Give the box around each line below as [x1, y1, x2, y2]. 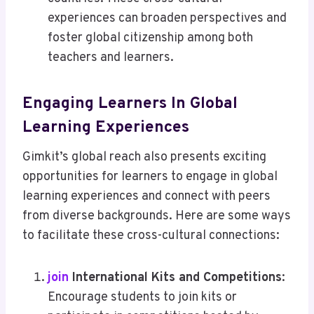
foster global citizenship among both [48, 30, 253, 47]
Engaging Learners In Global [22, 93, 238, 114]
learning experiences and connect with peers [22, 189, 271, 205]
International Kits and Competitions [69, 270, 282, 287]
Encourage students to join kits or [48, 289, 237, 306]
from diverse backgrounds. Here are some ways [22, 208, 291, 225]
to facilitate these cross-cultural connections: [22, 228, 280, 245]
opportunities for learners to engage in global [22, 169, 278, 186]
